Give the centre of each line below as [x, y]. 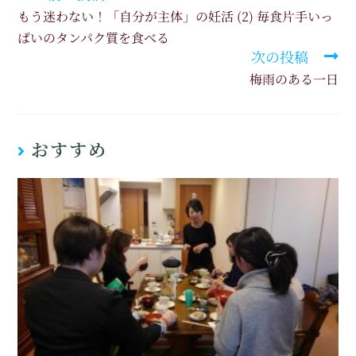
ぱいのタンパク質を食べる [94, 38]
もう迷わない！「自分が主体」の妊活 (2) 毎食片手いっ [176, 17]
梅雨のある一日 [294, 79]
